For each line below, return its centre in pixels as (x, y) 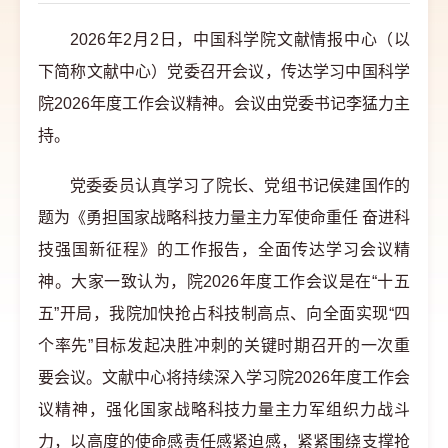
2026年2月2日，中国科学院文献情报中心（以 (240, 39)
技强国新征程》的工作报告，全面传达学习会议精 (224, 249)
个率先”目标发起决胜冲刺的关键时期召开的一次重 (224, 345)
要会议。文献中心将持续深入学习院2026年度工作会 (224, 377)
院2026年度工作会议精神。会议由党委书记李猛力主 (224, 103)
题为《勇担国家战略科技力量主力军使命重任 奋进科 (224, 217)
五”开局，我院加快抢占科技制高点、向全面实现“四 (224, 313)
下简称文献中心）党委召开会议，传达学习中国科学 (224, 71)
